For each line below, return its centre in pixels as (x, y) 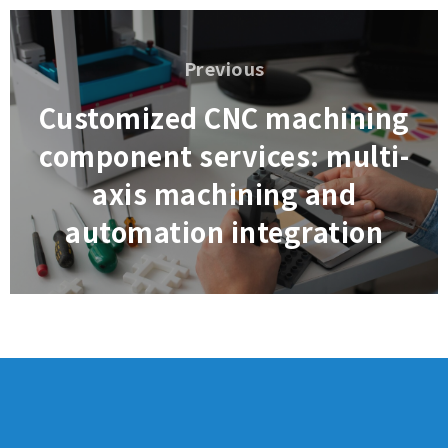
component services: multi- (224, 156)
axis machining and (224, 194)
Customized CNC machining (224, 118)
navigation (66, 52)
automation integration (224, 232)
